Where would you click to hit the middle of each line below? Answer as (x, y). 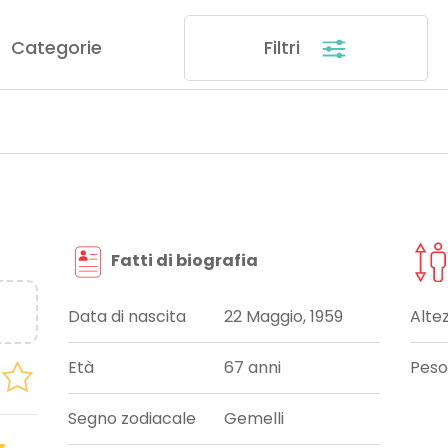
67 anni (252, 368)
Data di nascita (127, 317)
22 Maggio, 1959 (283, 317)
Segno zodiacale (132, 419)
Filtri (285, 47)
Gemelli (254, 419)
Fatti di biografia (183, 261)
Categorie (56, 47)
